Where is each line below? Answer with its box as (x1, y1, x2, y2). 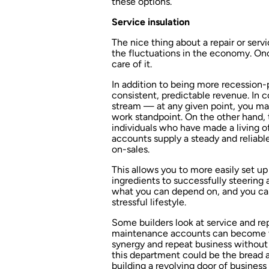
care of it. (112, 58, 152, 70)
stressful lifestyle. (112, 196, 186, 208)
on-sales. (112, 143, 150, 155)
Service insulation (112, 16, 190, 28)
